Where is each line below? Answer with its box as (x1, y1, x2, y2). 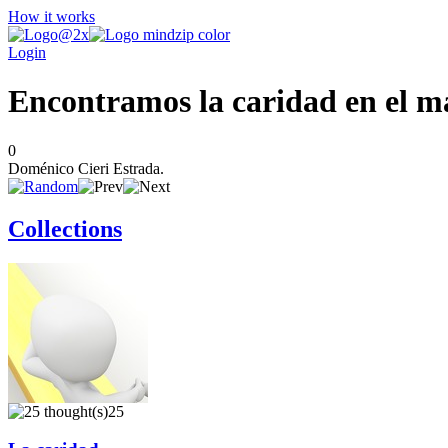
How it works (8, 8, 95, 25)
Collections (8, 215, 122, 242)
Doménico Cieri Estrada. (8, 159, 164, 177)
